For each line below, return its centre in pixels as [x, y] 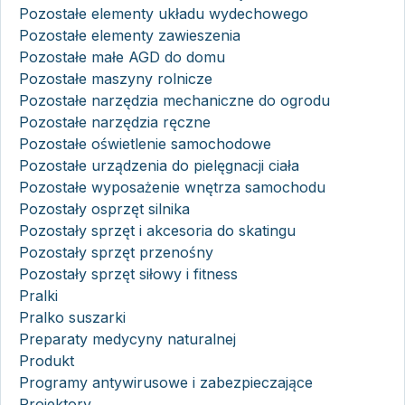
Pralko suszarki [72, 317]
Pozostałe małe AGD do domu [122, 57]
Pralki [38, 295]
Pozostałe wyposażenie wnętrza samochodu [172, 187]
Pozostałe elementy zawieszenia [130, 35]
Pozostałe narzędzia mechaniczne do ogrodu [174, 100]
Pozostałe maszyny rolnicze [116, 78]
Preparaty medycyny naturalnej [127, 339]
